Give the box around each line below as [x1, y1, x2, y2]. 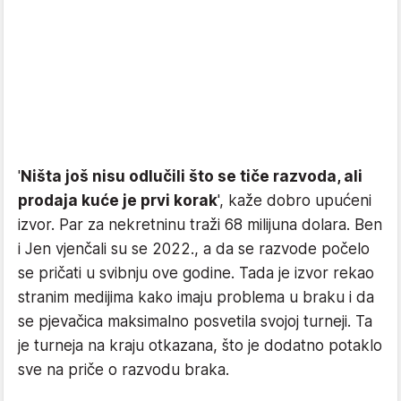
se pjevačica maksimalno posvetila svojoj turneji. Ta [18, 312, 372, 331]
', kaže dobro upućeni [218, 192, 371, 210]
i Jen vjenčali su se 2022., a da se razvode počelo [18, 240, 370, 259]
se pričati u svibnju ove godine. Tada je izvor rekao [18, 264, 374, 283]
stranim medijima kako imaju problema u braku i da [18, 288, 374, 307]
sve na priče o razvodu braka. [18, 361, 234, 380]
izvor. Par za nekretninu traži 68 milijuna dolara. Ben [18, 216, 382, 235]
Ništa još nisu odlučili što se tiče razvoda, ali [21, 167, 363, 186]
